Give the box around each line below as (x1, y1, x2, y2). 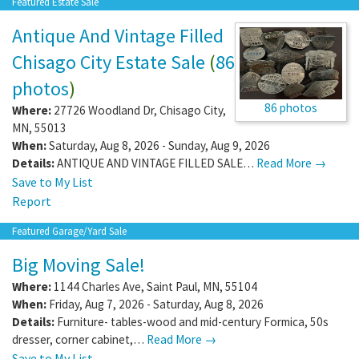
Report (12, 192, 51, 209)
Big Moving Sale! (12, 252, 145, 277)
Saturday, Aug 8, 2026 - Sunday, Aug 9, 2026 (46, 137, 270, 153)
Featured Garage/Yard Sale (12, 224, 127, 238)
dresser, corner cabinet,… (12, 331, 147, 347)
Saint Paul (147, 278, 197, 294)
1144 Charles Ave (54, 278, 141, 294)
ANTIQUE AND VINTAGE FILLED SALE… (57, 155, 256, 171)
